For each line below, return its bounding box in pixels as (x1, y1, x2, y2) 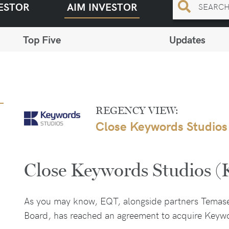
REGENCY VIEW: (96, 105, 179, 117)
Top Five (22, 32, 61, 46)
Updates (169, 32, 205, 46)
